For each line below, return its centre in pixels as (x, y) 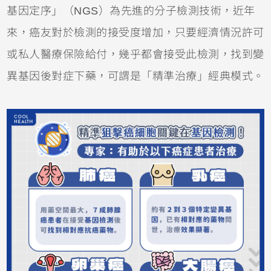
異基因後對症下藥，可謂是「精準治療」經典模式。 (135, 77)
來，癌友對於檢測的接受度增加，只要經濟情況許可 (135, 33)
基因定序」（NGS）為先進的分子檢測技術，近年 (131, 11)
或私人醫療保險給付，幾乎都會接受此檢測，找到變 (135, 55)
